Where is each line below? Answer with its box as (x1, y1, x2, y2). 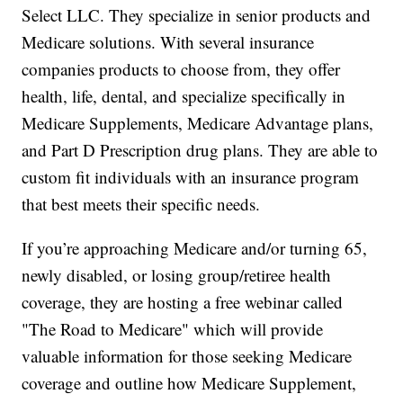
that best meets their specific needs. (22, 193, 261, 216)
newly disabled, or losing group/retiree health (22, 264, 332, 287)
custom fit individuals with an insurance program (22, 166, 360, 189)
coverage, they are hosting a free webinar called (22, 291, 344, 314)
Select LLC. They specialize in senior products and (22, 4, 372, 27)
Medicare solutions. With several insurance (22, 31, 315, 54)
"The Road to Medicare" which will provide (22, 318, 324, 341)
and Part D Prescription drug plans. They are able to (22, 139, 379, 162)
